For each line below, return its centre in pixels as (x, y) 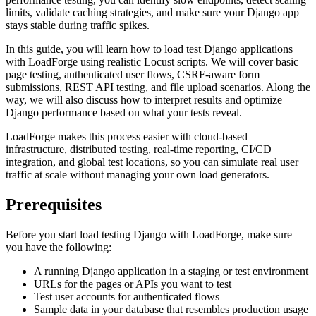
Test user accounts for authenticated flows (127, 296)
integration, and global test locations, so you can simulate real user (152, 162)
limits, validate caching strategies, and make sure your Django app (152, 13)
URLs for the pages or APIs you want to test (133, 284)
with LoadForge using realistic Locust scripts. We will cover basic (152, 62)
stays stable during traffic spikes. (78, 25)
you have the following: (59, 247)
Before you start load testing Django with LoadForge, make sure (149, 234)
